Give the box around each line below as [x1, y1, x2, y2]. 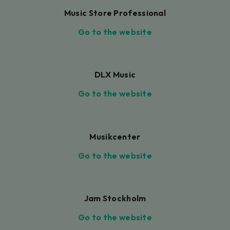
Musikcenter [89, 131, 141, 142]
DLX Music [94, 69, 136, 80]
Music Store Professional [64, 7, 166, 18]
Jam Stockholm [84, 193, 146, 204]
